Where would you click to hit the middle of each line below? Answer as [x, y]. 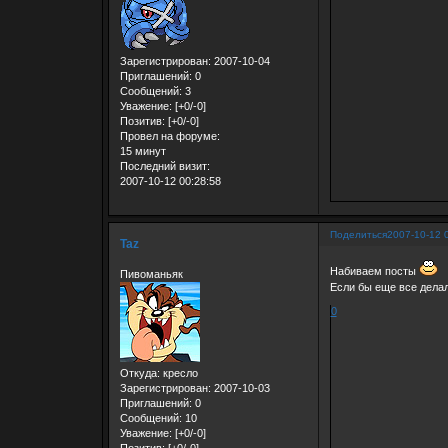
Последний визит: [164, 165]
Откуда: [139, 372]
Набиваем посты [374, 270]
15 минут [142, 150]
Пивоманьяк [151, 273]
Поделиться [358, 235]
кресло [178, 372]
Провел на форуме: [169, 135]
